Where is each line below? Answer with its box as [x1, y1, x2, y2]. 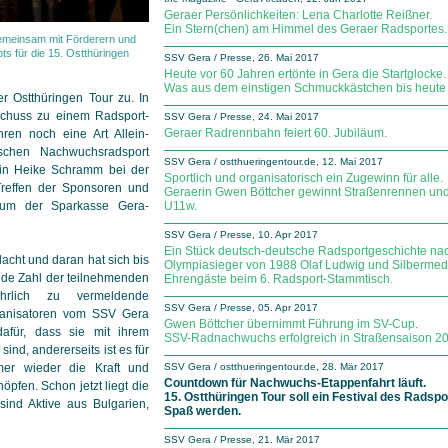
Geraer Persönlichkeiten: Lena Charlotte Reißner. [164, 8, 432, 22]
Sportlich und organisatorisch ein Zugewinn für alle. [164, 171, 443, 185]
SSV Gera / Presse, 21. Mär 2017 [164, 434, 320, 445]
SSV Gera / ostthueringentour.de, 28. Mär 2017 [164, 361, 384, 372]
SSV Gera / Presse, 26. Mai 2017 [164, 52, 319, 63]
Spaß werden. [164, 404, 241, 418]
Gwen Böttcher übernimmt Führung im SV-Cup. [164, 317, 418, 331]
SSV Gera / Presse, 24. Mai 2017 [164, 111, 319, 122]
